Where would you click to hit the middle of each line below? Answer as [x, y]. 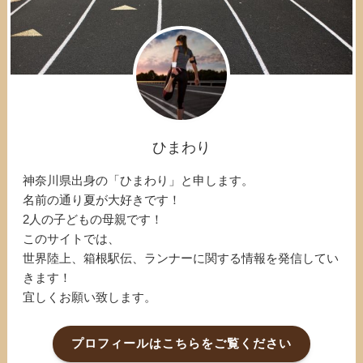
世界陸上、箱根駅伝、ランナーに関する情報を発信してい [181, 258]
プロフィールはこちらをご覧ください [181, 344]
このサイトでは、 [72, 239]
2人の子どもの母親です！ [93, 220]
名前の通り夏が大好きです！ [102, 200]
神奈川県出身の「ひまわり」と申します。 [139, 181]
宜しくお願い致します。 [90, 297]
